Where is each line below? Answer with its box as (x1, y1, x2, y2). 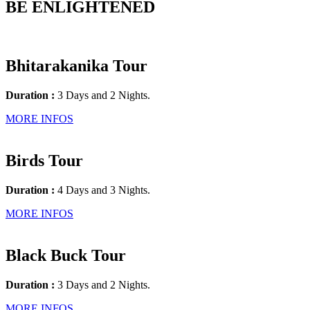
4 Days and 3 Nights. (55, 183, 150, 196)
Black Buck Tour (6, 246, 126, 264)
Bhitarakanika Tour (6, 57, 147, 75)
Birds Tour (6, 152, 83, 170)
